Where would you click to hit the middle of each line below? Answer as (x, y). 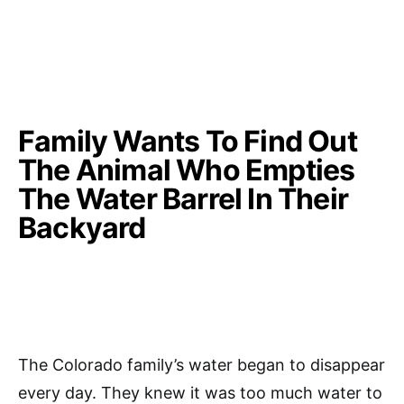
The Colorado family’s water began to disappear (202, 365)
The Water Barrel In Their (184, 199)
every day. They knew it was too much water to (200, 393)
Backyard (82, 228)
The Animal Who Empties (187, 170)
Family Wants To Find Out (188, 141)
